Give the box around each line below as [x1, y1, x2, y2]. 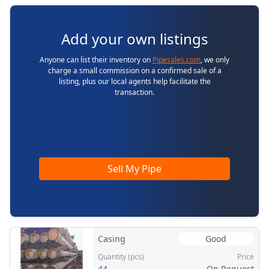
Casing [97, 233, 125, 244]
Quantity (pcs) [97, 252, 144, 262]
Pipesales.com [153, 54, 201, 65]
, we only [201, 54, 229, 65]
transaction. [115, 86, 154, 97]
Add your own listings [61, 28, 208, 49]
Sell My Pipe [107, 162, 162, 175]
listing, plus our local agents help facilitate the [58, 76, 211, 86]
